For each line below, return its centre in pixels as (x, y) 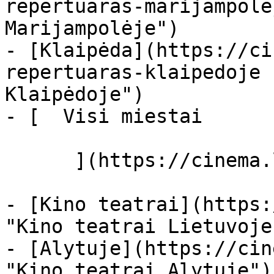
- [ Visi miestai (121, 116)
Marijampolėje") (92, 28)
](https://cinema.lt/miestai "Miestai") (40, 160)
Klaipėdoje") (75, 94)
